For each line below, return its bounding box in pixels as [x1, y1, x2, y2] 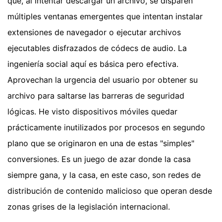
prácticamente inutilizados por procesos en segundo [7, 122, 205, 132]
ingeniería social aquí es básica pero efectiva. [7, 58, 178, 69]
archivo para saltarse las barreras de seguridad [7, 90, 184, 101]
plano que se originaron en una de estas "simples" [7, 138, 194, 148]
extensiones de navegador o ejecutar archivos [7, 27, 181, 37]
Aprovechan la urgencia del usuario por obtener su [7, 74, 198, 85]
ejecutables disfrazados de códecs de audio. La [7, 43, 187, 53]
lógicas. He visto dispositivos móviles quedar [7, 106, 177, 116]
